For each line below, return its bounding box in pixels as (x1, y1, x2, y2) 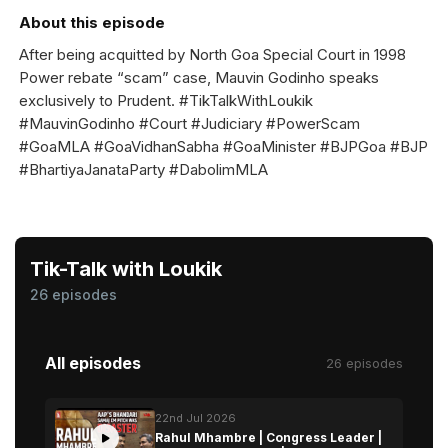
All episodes (45, 353, 141, 373)
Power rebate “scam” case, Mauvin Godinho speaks (19, 68, 379, 87)
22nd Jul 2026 (155, 411, 236, 425)
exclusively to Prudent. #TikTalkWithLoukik (19, 91, 313, 110)
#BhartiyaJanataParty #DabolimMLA (19, 160, 272, 179)
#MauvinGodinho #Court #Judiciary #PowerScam (19, 114, 360, 133)
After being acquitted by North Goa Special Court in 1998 (19, 45, 406, 64)
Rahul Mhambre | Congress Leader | (155, 430, 382, 445)
